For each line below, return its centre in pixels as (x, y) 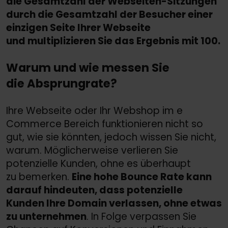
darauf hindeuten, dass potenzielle (94, 190)
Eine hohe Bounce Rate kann (142, 177)
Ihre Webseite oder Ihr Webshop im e (94, 110)
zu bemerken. (39, 177)
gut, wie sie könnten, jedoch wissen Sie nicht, (111, 137)
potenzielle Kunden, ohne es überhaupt (98, 163)
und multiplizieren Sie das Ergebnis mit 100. (113, 41)
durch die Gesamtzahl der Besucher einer (109, 14)
